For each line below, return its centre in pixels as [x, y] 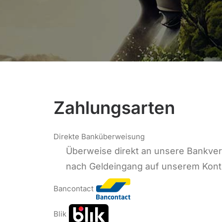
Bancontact [74, 188]
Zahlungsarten [114, 108]
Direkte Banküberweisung [99, 137]
